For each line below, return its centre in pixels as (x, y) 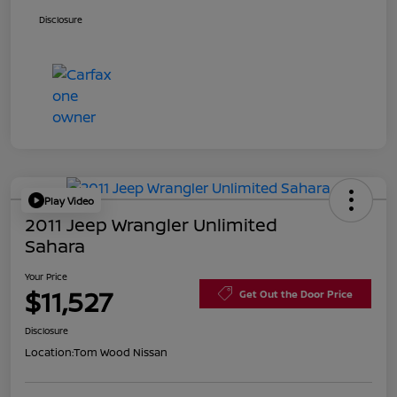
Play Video (69, 200)
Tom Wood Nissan (121, 353)
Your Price (46, 277)
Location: (49, 353)
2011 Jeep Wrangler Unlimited (151, 225)
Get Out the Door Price (296, 293)
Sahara (55, 246)
